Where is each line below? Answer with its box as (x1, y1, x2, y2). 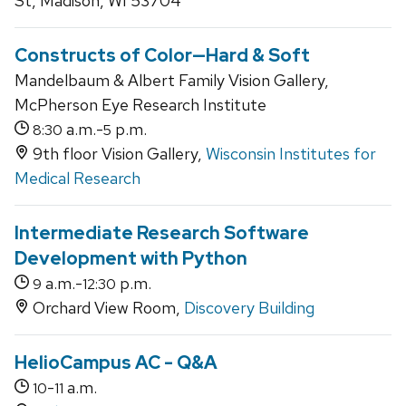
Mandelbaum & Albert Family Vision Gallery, (14, 70, 329, 92)
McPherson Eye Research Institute (14, 94, 266, 116)
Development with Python (14, 246, 247, 271)
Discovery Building (184, 297, 314, 319)
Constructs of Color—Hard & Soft (14, 43, 310, 68)
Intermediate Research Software (14, 221, 309, 246)
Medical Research (14, 168, 140, 189)
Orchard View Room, (29, 297, 184, 319)
